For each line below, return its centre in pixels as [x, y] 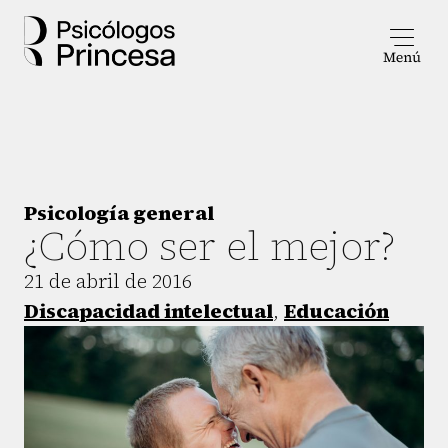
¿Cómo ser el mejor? [209, 246]
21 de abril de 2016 [108, 281]
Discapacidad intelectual [148, 311]
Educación [336, 311]
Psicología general [119, 213]
